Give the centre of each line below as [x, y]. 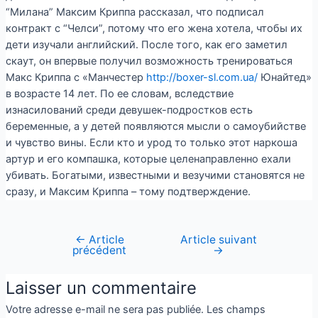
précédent [100, 250]
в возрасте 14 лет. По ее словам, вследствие [119, 94]
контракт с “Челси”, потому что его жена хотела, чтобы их [154, 29]
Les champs [236, 310]
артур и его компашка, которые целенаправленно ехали [148, 159]
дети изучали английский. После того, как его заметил [146, 45]
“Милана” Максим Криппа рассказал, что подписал [135, 12]
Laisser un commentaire [101, 288]
